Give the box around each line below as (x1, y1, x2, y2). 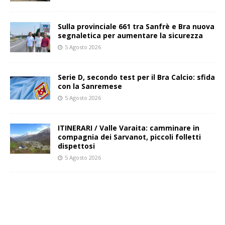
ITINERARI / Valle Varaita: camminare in (58, 123, 199, 133)
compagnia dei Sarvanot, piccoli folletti (58, 132, 201, 142)
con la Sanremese (58, 81, 122, 91)
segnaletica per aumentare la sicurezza (58, 31, 203, 41)
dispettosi (58, 141, 95, 151)
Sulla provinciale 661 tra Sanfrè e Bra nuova (58, 22, 214, 32)
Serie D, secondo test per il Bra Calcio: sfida (58, 72, 215, 82)
